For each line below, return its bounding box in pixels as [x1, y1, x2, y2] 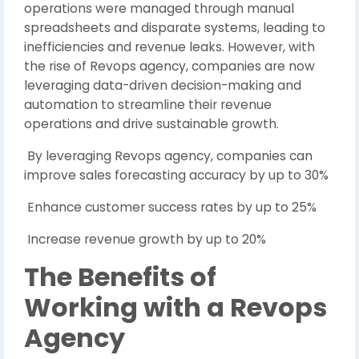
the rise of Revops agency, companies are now [24, 58, 315, 75]
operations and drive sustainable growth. [24, 115, 279, 132]
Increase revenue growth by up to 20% [24, 231, 266, 248]
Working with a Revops [24, 289, 327, 325]
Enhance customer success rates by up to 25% [24, 199, 317, 216]
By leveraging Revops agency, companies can [24, 147, 313, 164]
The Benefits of [24, 259, 216, 295]
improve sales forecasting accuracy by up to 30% [24, 167, 329, 184]
